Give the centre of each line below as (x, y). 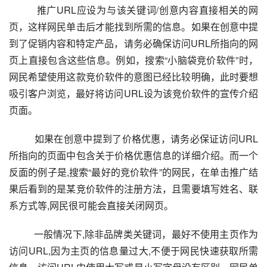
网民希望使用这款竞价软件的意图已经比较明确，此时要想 (133, 77)
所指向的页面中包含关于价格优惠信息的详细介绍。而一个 (133, 155)
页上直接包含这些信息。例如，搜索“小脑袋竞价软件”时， (133, 60)
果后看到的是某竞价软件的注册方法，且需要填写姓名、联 (133, 189)
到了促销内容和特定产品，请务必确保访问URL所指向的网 (133, 43)
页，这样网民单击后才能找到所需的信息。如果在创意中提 (133, 27)
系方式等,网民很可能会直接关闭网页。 (91, 205)
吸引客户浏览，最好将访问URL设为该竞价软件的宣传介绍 (133, 93)
